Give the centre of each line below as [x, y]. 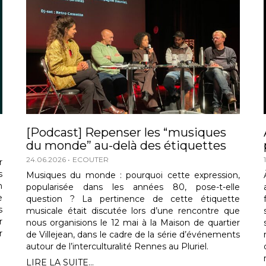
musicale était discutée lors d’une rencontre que [133, 210]
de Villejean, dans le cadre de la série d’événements [133, 234]
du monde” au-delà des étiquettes [126, 145]
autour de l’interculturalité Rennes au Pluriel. [117, 246]
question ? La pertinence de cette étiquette [133, 199]
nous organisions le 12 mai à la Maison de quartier [133, 222]
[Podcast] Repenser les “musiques [126, 132]
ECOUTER [90, 159]
